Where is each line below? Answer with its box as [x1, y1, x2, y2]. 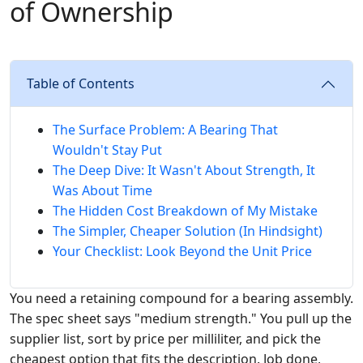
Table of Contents [27, 75, 135, 92]
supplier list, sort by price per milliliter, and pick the [10, 330, 321, 348]
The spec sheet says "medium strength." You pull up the [10, 310, 352, 327]
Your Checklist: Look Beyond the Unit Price [53, 242, 312, 260]
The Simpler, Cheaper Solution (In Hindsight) [53, 222, 322, 240]
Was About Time [53, 181, 152, 199]
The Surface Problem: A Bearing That [53, 121, 278, 139]
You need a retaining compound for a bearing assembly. [10, 289, 353, 307]
